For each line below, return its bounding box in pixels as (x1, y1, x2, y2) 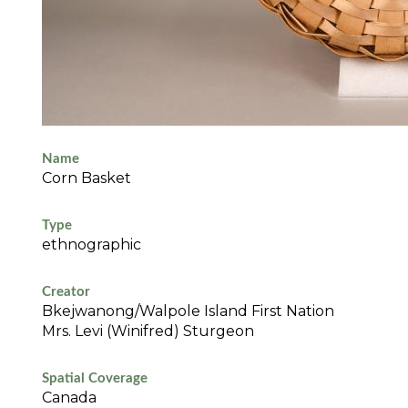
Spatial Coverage (41, 372, 148, 386)
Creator (41, 285, 90, 300)
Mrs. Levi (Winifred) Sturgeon (41, 322, 254, 341)
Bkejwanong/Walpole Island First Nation (41, 302, 334, 321)
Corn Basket (41, 169, 131, 188)
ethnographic (41, 236, 141, 254)
